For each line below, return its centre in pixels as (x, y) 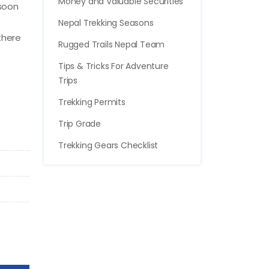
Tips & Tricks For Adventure (113, 66)
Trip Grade (80, 123)
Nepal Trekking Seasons (106, 23)
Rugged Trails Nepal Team (112, 44)
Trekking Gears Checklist (108, 145)
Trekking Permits (92, 102)
